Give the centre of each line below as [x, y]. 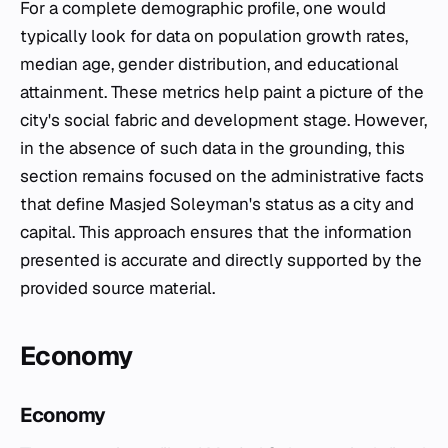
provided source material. [117, 288]
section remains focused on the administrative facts [222, 176]
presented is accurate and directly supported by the [221, 260]
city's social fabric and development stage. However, [223, 120]
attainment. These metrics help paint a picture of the [222, 92]
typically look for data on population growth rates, [214, 36]
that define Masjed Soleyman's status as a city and [217, 204]
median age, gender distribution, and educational [209, 64]
